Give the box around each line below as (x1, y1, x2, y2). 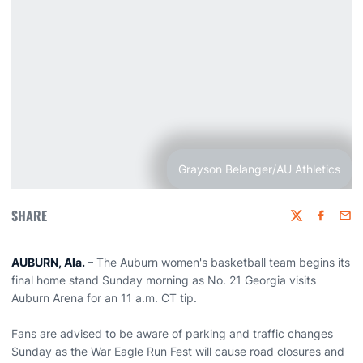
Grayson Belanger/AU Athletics (178, 162, 340, 176)
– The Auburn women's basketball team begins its (88, 255, 350, 269)
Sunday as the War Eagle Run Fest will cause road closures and (11, 344, 344, 358)
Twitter (289, 216, 326, 230)
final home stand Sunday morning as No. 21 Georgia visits (11, 273, 316, 287)
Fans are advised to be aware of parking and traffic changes (11, 327, 333, 340)
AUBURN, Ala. (11, 255, 88, 269)
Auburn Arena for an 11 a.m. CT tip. (11, 291, 197, 305)
